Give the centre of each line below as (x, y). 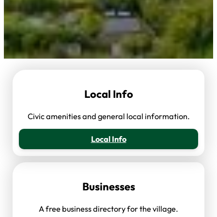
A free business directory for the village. (108, 209)
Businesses (108, 187)
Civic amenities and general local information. (108, 116)
